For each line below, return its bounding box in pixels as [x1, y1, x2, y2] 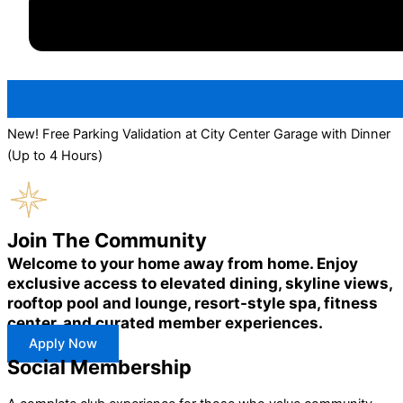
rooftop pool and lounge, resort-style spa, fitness [7, 293, 378, 313]
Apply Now [29, 336, 97, 353]
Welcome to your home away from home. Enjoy [7, 254, 358, 273]
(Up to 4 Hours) [7, 147, 103, 164]
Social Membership [7, 355, 192, 380]
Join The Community [7, 228, 207, 253]
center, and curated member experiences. [7, 313, 323, 333]
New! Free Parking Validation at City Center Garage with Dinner [7, 125, 390, 142]
